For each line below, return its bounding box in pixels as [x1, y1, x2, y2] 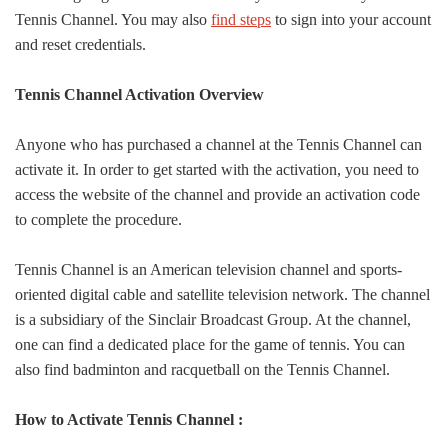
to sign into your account [271, 11, 431, 29]
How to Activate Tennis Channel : [15, 411, 243, 429]
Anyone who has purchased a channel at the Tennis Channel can [15, 136, 422, 154]
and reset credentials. [15, 36, 146, 54]
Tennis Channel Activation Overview [15, 86, 264, 104]
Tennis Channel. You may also [15, 11, 211, 29]
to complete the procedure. [15, 211, 182, 229]
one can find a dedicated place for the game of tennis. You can [15, 336, 405, 354]
